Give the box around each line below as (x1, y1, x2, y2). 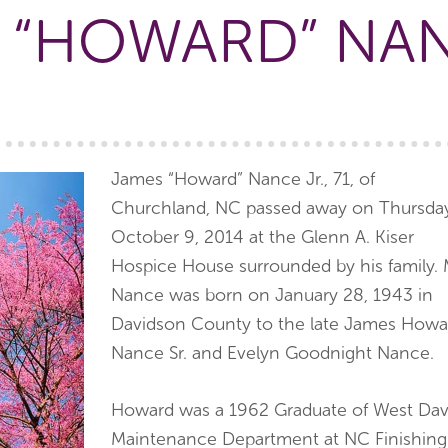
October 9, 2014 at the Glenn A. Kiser (111, 226, 414, 248)
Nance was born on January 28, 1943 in (111, 284, 433, 306)
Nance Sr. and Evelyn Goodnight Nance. (111, 342, 434, 364)
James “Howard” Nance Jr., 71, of (111, 168, 375, 190)
